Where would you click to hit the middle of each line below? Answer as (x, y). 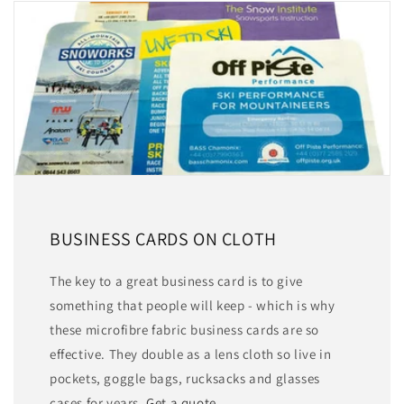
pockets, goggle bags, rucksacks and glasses (185, 379)
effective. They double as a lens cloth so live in (191, 354)
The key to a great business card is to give (176, 281)
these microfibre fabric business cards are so (185, 330)
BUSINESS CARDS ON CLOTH (163, 239)
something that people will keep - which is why (193, 306)
